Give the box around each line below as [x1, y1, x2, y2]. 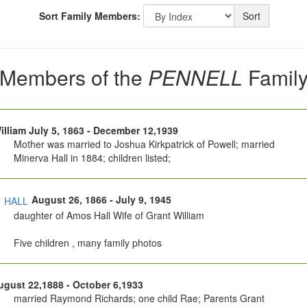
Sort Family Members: [38, 9, 140, 23]
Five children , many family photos [13, 236, 162, 250]
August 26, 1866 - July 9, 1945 [28, 193, 171, 206]
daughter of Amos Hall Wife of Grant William [13, 208, 204, 223]
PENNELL [147, 62, 248, 92]
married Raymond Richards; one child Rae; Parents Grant [13, 291, 265, 306]
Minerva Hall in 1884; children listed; [13, 151, 171, 164]
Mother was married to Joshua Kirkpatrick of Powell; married [13, 137, 275, 151]
